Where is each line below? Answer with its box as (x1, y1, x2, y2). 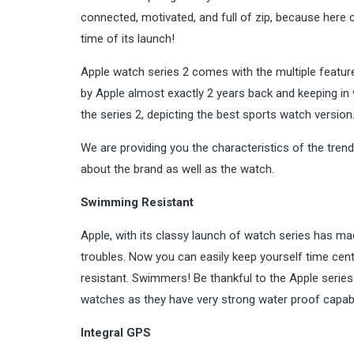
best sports (217, 107, 277, 122)
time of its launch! (81, 31, 175, 46)
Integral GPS (81, 325, 151, 340)
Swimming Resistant (81, 194, 194, 209)
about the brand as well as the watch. (81, 161, 274, 176)
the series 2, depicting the (81, 107, 217, 122)
